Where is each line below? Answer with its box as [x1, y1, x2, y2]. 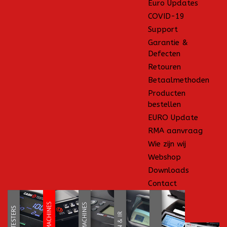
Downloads [147, 166, 189, 175]
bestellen [147, 100, 181, 109]
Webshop [147, 153, 181, 162]
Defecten [147, 49, 180, 58]
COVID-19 [147, 12, 184, 21]
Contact [147, 179, 177, 188]
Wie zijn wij [147, 139, 186, 148]
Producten [147, 89, 185, 98]
